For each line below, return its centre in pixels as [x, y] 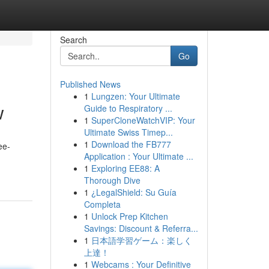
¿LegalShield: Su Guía [134, 192]
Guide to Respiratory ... [128, 108]
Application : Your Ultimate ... [138, 156]
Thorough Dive [112, 180]
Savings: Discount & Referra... [141, 228]
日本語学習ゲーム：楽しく [141, 240]
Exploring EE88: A [125, 168]
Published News [90, 84]
